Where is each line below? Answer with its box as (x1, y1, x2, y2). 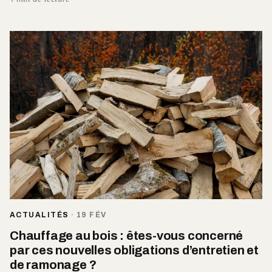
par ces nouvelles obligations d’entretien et (10, 243, 259, 257)
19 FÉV (76, 211, 107, 220)
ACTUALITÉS (10, 211, 69, 220)
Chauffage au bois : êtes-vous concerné (10, 229, 243, 243)
